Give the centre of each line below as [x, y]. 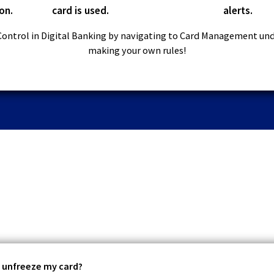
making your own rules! [137, 50]
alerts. [238, 11]
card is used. [80, 11]
